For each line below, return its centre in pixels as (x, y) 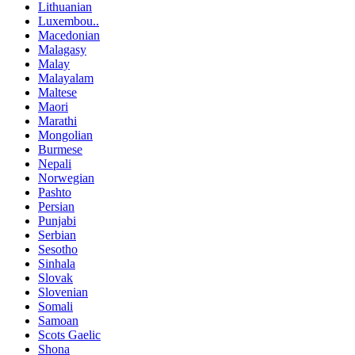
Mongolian (65, 136)
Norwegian (66, 178)
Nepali (55, 164)
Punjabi (57, 221)
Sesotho (58, 250)
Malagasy (62, 50)
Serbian (57, 235)
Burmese (60, 150)
